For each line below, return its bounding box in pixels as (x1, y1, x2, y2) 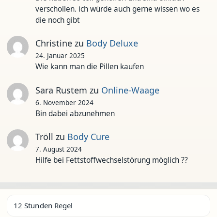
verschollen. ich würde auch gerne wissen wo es (35, 3, 200, 14)
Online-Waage (101, 84, 159, 96)
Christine (35, 37, 72, 49)
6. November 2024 (35, 98, 93, 107)
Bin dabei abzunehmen (35, 108, 115, 119)
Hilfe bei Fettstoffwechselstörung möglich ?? (35, 155, 188, 165)
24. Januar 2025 (35, 51, 85, 60)
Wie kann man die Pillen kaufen (35, 62, 144, 72)
